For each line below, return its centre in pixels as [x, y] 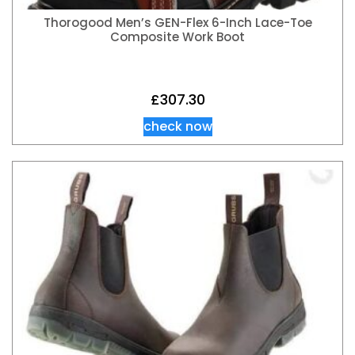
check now [177, 127]
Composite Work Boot [177, 36]
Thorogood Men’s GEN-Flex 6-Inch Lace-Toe [177, 22]
